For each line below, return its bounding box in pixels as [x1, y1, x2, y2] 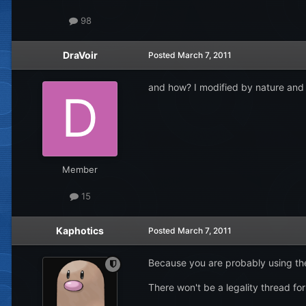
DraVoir [62, 48, 98, 61]
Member [62, 163, 98, 175]
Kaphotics [56, 224, 104, 236]
